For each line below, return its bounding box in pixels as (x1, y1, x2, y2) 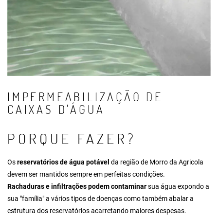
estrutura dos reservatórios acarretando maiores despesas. (7, 206, 186, 215)
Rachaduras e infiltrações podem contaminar (7, 182, 146, 190)
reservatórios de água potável (17, 158, 109, 166)
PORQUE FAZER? (7, 128, 136, 147)
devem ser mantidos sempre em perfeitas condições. (7, 170, 165, 178)
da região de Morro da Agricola (109, 158, 203, 166)
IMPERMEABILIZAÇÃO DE (7, 89, 163, 104)
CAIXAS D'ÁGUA (7, 101, 105, 117)
